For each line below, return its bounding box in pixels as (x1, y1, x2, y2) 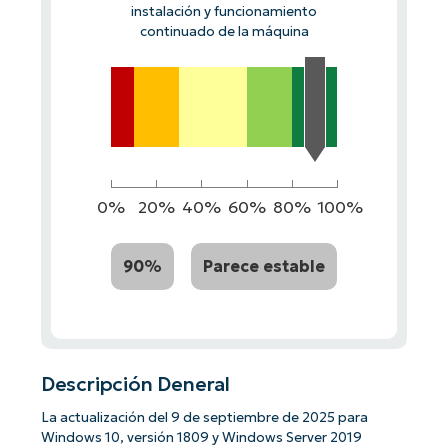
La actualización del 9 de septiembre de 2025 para (40, 409, 368, 427)
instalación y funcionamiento (131, 2, 317, 20)
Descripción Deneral (40, 372, 231, 397)
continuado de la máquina (139, 22, 309, 40)
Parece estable (203, 255, 326, 276)
